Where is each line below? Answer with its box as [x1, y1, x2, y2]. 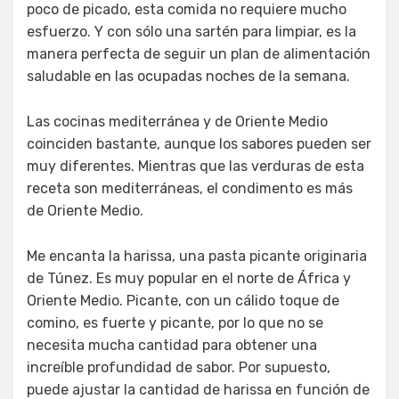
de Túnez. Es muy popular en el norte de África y [27, 270, 351, 288]
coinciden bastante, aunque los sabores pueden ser [27, 135, 371, 153]
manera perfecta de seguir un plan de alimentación [27, 45, 370, 63]
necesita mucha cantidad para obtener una [27, 337, 317, 354]
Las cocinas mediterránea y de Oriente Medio [27, 113, 328, 131]
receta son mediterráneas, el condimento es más [27, 180, 353, 198]
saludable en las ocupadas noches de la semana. [27, 68, 350, 85]
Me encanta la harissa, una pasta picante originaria [27, 248, 367, 265]
